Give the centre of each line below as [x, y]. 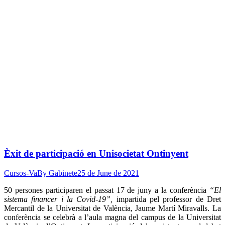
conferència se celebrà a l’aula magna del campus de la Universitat [113, 217]
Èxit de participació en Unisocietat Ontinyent [96, 154]
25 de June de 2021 [108, 173]
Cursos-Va [21, 173]
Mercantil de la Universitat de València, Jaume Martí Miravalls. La [113, 208]
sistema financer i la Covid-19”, [59, 199]
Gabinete [63, 173]
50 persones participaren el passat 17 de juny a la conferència [107, 190]
